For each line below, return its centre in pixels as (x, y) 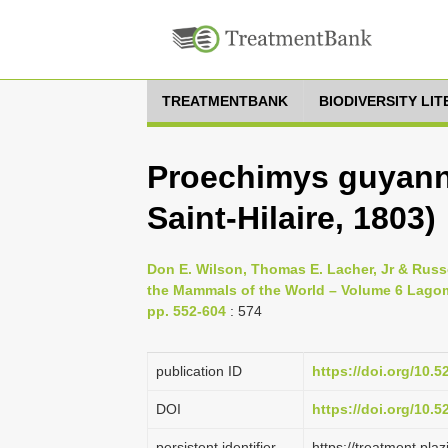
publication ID (199, 371)
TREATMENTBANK (225, 101)
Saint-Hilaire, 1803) (291, 218)
